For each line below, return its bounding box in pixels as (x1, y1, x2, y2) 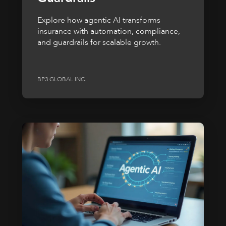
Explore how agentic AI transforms (37, 14, 160, 26)
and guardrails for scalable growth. (37, 36, 161, 48)
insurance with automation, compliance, (37, 25, 180, 37)
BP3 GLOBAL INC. (37, 75, 86, 84)
